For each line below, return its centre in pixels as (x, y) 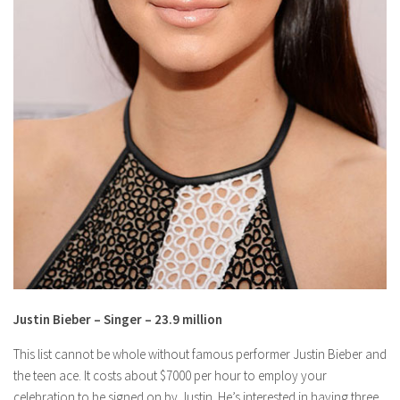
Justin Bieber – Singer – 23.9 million (118, 320)
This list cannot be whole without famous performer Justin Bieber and (200, 354)
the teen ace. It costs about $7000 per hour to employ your (170, 376)
